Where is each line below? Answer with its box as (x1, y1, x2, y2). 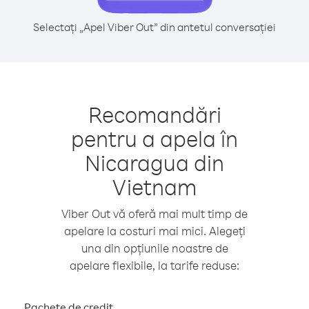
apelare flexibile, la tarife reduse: (70, 258, 239, 272)
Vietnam (112, 172, 197, 201)
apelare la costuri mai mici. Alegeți (63, 223, 246, 238)
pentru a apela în (71, 124, 238, 152)
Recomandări (88, 100, 221, 128)
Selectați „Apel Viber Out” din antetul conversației (33, 20, 276, 34)
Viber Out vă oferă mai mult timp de (61, 206, 248, 221)
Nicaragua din (85, 148, 224, 177)
